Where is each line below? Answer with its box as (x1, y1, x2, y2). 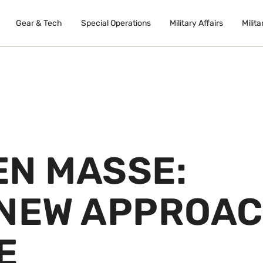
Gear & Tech (15, 18, 62, 29)
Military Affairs (169, 18, 223, 29)
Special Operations (80, 18, 151, 29)
